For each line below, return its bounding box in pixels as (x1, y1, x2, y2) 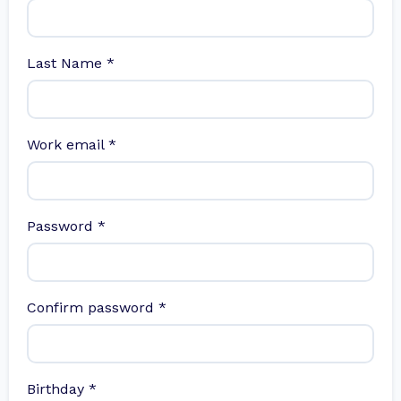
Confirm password (27, 299, 158, 317)
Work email (27, 136, 108, 154)
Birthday (27, 380, 89, 398)
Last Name (27, 55, 107, 73)
